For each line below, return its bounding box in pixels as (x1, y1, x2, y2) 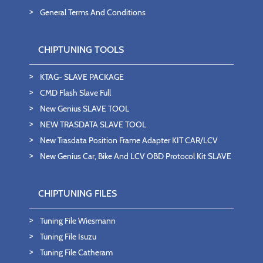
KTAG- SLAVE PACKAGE (40, 72, 124, 82)
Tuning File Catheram (40, 247, 113, 258)
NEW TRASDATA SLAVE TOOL (40, 119, 146, 130)
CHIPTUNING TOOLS (38, 44, 124, 55)
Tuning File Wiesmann (40, 215, 116, 226)
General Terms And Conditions (40, 7, 146, 18)
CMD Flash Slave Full (40, 87, 111, 98)
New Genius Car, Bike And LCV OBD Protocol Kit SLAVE (40, 151, 231, 161)
